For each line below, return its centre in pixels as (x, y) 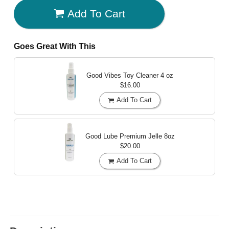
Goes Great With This (55, 46)
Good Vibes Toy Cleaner (123, 75)
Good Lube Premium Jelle (124, 136)
